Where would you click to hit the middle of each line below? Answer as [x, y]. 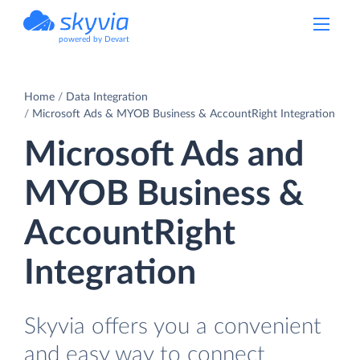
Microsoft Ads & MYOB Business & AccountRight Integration [184, 114]
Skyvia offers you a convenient [173, 326]
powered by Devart [94, 39]
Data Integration [107, 97]
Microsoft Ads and [164, 155]
